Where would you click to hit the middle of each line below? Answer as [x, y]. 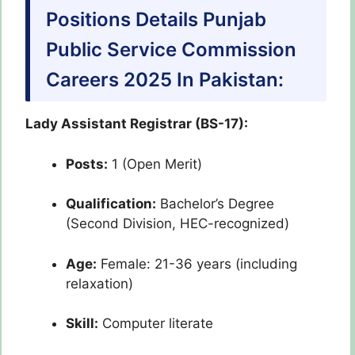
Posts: [87, 164]
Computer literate [156, 324]
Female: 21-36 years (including [197, 263]
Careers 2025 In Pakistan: [165, 80]
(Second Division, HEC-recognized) [177, 224]
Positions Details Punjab [156, 20]
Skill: [82, 324]
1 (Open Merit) [155, 164]
